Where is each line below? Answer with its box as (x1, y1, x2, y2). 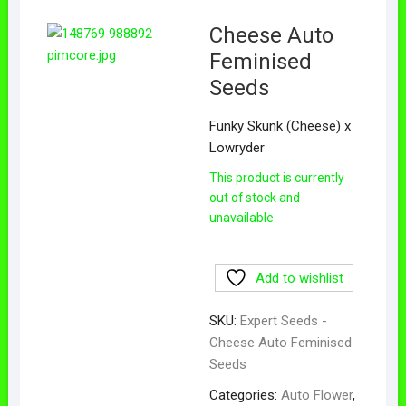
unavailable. (208, 209, 276, 225)
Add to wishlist (256, 269, 343, 286)
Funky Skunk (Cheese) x (208, 117, 351, 134)
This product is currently (208, 169, 344, 185)
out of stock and (208, 189, 300, 205)
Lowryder (208, 139, 265, 156)
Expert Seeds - (239, 312, 327, 329)
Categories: (208, 386, 281, 403)
